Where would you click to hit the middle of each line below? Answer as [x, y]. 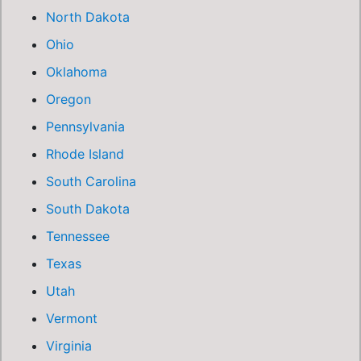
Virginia [69, 346]
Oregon [68, 99]
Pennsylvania [85, 127]
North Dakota [88, 17]
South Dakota [88, 209]
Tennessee [78, 236]
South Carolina [91, 181]
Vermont [72, 318]
